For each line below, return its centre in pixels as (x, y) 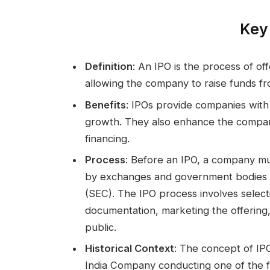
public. (101, 227)
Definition (109, 67)
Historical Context (130, 249)
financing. (107, 138)
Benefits (105, 105)
